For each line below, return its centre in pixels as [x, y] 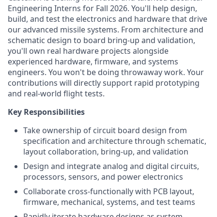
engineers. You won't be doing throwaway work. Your [106, 72]
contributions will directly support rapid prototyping [104, 83]
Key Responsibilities [46, 112]
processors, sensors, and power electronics [103, 177]
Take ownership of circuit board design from [105, 130]
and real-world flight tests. [56, 93]
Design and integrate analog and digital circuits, [111, 166]
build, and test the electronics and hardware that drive [108, 19]
